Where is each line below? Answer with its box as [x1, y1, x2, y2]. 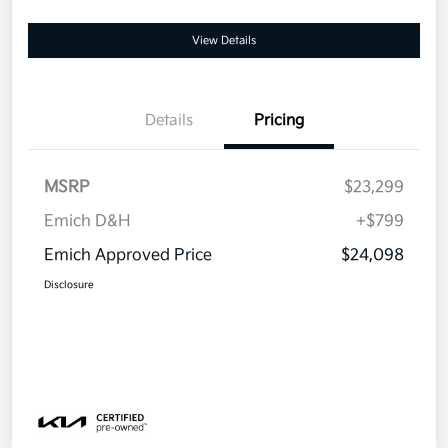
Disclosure [44, 279, 94, 292]
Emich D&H [44, 212, 131, 232]
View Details [192, 34, 256, 48]
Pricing [254, 111, 304, 131]
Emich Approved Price [44, 246, 212, 266]
